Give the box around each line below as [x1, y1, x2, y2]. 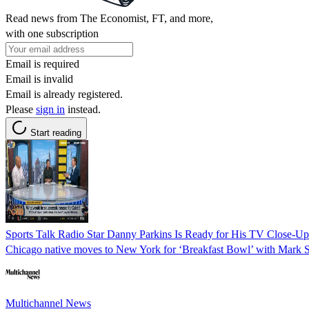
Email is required [6, 57, 79, 70]
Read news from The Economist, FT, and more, [6, 12, 213, 24]
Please [6, 103, 36, 115]
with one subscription [6, 27, 99, 39]
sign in [36, 103, 65, 115]
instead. [65, 103, 101, 115]
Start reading [30, 127, 81, 138]
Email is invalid [6, 72, 73, 85]
